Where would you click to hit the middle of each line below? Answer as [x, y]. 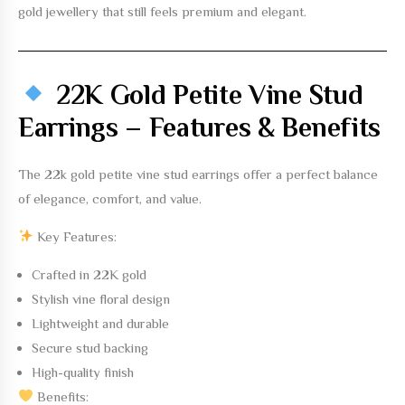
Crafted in [62, 274]
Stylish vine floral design [101, 298]
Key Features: [77, 236]
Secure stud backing [90, 347]
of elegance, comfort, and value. [110, 198]
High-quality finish [83, 372]
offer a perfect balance [309, 174]
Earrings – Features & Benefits [200, 127]
